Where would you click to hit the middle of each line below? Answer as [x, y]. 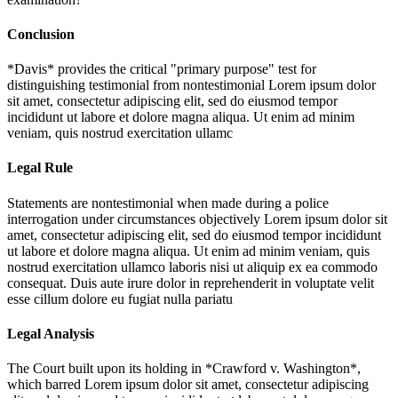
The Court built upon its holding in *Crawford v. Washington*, [184, 369]
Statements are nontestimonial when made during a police [168, 203]
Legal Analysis [51, 333]
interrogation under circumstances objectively [135, 219]
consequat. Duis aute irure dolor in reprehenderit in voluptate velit [191, 283]
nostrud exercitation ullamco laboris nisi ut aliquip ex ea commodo [192, 267]
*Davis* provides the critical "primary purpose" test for [162, 69]
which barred [46, 385]
